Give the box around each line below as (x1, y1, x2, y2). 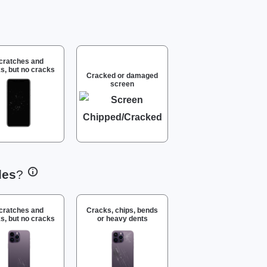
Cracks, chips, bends (86, 206, 158, 215)
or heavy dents (97, 214, 148, 223)
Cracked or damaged (86, 71, 158, 80)
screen (110, 79, 134, 88)
